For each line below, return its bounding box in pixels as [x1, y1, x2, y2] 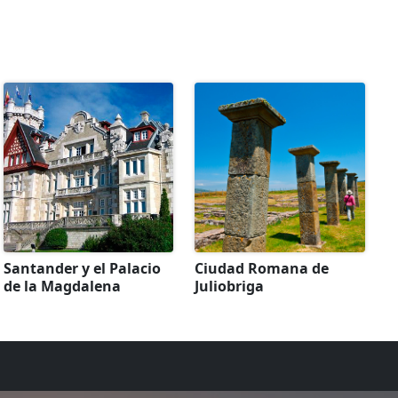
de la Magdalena [3, 276, 121, 297]
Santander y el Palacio [3, 259, 161, 279]
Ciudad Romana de [195, 259, 330, 279]
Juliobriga [195, 276, 265, 297]
